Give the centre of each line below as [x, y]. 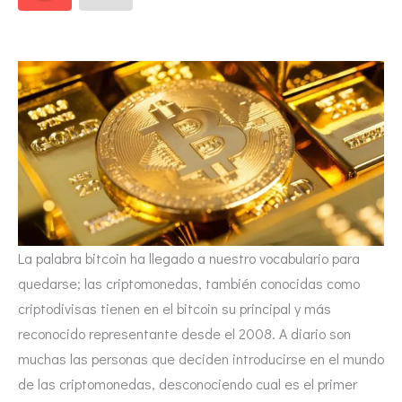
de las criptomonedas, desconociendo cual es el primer [188, 384]
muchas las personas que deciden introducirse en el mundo [201, 359]
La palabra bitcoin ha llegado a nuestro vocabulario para [189, 258]
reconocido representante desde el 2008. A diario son [184, 334]
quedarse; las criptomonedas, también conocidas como [189, 284]
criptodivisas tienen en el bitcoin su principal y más [175, 309]
